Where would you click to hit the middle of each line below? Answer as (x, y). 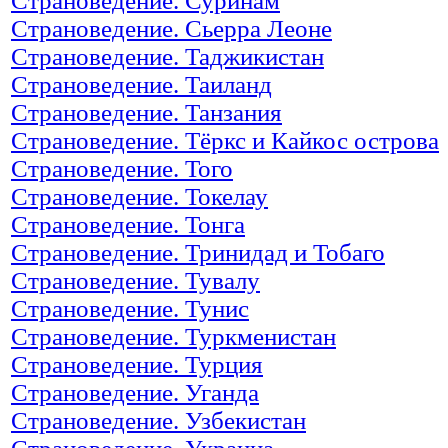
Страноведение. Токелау (139, 196)
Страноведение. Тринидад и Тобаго (198, 252)
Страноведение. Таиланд (141, 84)
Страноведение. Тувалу (135, 280)
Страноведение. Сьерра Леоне (171, 28)
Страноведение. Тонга (128, 224)
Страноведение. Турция (137, 364)
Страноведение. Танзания (146, 112)
